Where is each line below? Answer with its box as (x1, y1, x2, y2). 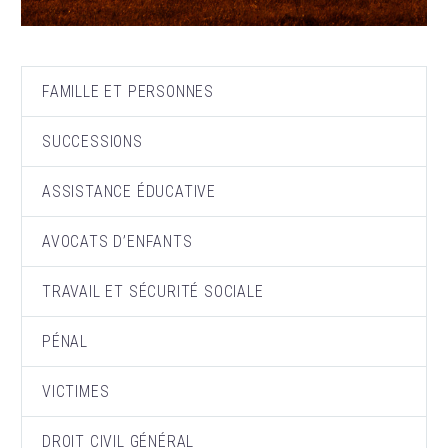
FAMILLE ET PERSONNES (42, 82, 214, 102)
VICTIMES (42, 382, 110, 402)
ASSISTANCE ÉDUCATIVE (42, 182, 216, 202)
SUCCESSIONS (42, 132, 143, 152)
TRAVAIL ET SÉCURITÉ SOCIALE (42, 282, 264, 302)
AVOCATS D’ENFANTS (42, 232, 193, 252)
